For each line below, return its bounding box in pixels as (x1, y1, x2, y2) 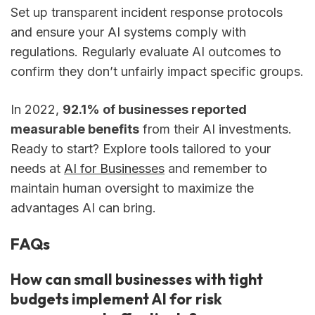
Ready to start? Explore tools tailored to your (11, 141, 271, 156)
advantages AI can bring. (11, 200, 156, 215)
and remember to (165, 160, 267, 176)
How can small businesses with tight (11, 269, 263, 289)
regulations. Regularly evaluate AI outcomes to (11, 44, 281, 60)
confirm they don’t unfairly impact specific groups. (11, 64, 304, 79)
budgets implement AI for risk (11, 289, 222, 309)
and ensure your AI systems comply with (11, 25, 246, 40)
